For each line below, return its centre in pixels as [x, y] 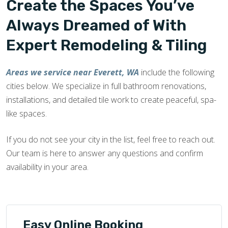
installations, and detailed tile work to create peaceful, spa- [111, 100]
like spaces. [26, 114]
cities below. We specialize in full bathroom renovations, [106, 86]
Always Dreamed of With [96, 26]
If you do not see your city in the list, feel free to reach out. [111, 140]
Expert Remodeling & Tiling [107, 46]
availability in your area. [47, 167]
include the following [177, 73]
